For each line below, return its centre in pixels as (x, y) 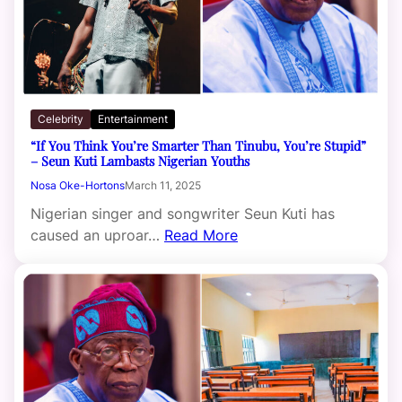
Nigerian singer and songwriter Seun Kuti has (183, 214)
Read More (201, 236)
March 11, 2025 (163, 186)
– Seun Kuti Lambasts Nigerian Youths (140, 161)
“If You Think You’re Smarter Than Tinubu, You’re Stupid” (198, 146)
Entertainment (133, 119)
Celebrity (61, 119)
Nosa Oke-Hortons (78, 186)
